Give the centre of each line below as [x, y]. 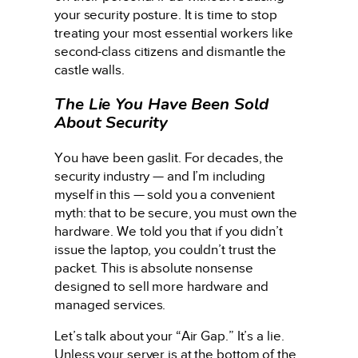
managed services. [110, 304]
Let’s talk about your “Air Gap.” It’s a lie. [169, 336]
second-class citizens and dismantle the [171, 51]
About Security [111, 123]
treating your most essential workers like [174, 33]
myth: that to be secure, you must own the [176, 213]
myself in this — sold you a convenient [165, 194]
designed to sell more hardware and [161, 286]
